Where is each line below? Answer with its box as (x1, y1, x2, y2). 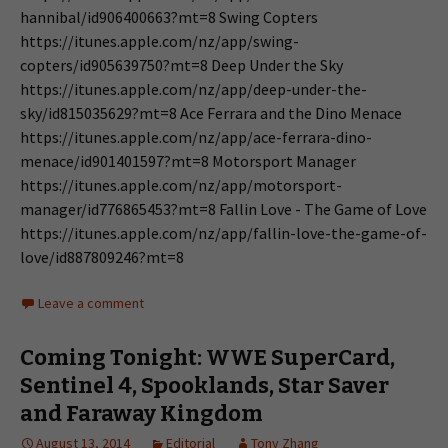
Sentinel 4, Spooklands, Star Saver (20, 372, 389, 399)
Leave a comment (38, 294, 144, 312)
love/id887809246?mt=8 (20, 247, 184, 267)
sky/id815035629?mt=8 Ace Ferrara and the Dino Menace (20, 103, 402, 123)
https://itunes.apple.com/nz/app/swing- (20, 31, 299, 51)
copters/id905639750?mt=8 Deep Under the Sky (20, 55, 343, 75)
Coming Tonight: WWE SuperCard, (20, 344, 395, 371)
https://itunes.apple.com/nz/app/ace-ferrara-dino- (20, 127, 372, 147)
